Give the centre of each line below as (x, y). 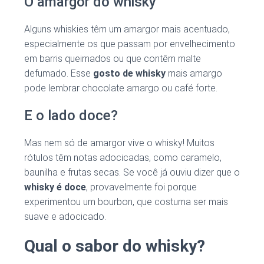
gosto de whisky (129, 74)
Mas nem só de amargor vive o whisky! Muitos (119, 143)
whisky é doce (55, 187)
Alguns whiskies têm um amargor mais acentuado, (127, 29)
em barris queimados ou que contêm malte (113, 59)
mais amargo (194, 74)
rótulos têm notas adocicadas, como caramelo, (123, 158)
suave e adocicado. (65, 217)
